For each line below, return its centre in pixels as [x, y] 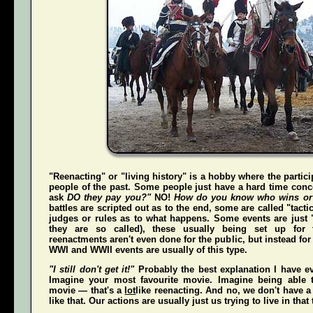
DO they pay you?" [109, 197]
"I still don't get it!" [92, 269]
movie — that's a [87, 290]
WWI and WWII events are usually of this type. [148, 249]
